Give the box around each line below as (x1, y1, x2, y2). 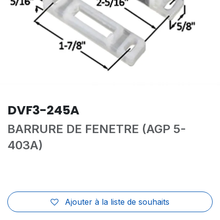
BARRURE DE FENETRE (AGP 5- (7, 122, 186, 136)
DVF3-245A (7, 102, 80, 119)
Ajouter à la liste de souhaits (65, 197, 169, 207)
